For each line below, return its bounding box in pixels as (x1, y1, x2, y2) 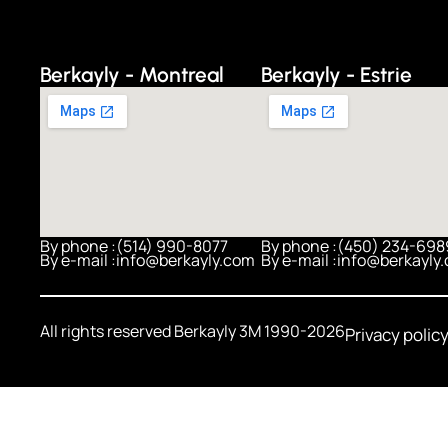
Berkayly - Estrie (261, 62, 413, 87)
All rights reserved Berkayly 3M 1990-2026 (40, 320, 345, 342)
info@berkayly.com (116, 249, 255, 271)
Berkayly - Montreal (40, 62, 224, 87)
